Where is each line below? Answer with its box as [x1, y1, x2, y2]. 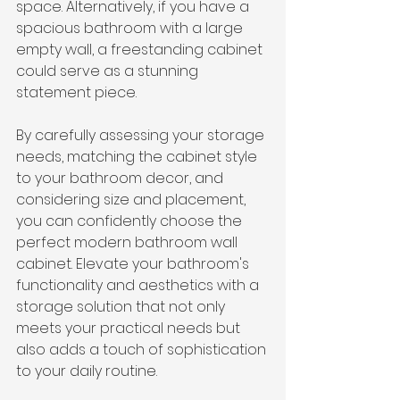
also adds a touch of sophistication [16, 339, 270, 361]
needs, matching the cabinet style [16, 146, 261, 168]
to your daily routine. [16, 361, 157, 382]
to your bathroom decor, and [16, 168, 227, 189]
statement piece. [16, 82, 137, 104]
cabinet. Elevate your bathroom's [16, 254, 253, 275]
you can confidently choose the [16, 211, 246, 232]
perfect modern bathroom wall [16, 232, 241, 254]
